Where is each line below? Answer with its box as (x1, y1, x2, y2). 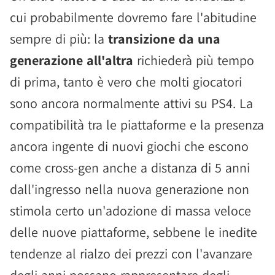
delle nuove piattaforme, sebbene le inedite (10, 223, 257, 241)
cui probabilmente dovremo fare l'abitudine (10, 9, 257, 26)
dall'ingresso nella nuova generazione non (10, 180, 249, 198)
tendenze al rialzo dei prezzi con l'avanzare (10, 245, 252, 262)
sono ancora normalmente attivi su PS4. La (10, 95, 253, 112)
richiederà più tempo (133, 52, 254, 69)
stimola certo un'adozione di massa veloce (10, 202, 251, 219)
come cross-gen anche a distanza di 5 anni (10, 159, 250, 176)
